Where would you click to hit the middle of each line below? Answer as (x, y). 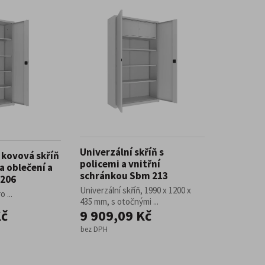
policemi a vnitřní (120, 164)
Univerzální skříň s (122, 152)
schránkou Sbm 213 (124, 176)
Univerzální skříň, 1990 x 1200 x (135, 190)
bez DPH (94, 229)
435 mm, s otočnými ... (119, 201)
